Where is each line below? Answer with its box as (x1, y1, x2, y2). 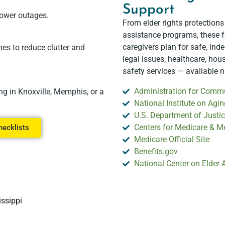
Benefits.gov (134, 147, 178, 156)
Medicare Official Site (134, 135, 209, 144)
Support (123, 3, 174, 17)
